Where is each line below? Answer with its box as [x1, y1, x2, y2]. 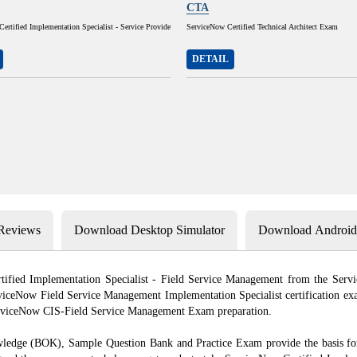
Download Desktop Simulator [74, 223, 225, 237]
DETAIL [192, 53, 229, 65]
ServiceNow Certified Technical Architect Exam [186, 22, 338, 31]
